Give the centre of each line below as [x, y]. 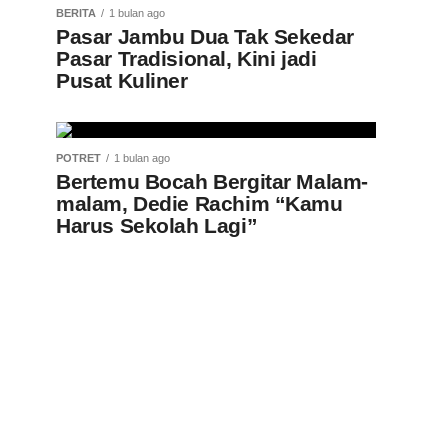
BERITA [76, 13]
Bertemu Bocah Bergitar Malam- [212, 181]
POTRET [78, 158]
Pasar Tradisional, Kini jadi [186, 58]
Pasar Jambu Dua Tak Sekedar [205, 36]
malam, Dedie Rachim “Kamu [199, 203]
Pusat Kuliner [122, 80]
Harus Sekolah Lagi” [157, 225]
